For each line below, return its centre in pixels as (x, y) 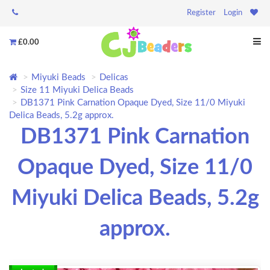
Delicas (114, 78)
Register (201, 13)
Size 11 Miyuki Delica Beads (77, 90)
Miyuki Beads (58, 78)
